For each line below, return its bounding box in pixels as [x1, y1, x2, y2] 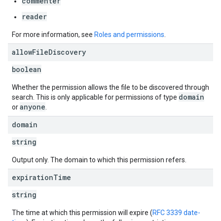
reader [22, 12, 47, 21]
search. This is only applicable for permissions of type [12, 93, 179, 101]
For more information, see [12, 31, 94, 38]
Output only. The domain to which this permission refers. [12, 156, 186, 164]
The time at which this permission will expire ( [12, 209, 152, 217]
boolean [12, 65, 41, 74]
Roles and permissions [94, 31, 164, 38]
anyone [20, 102, 45, 111]
